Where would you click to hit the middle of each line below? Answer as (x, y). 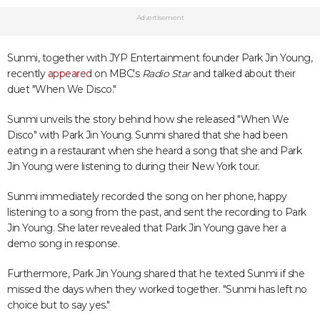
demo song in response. (63, 244)
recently (27, 74)
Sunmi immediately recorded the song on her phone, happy (147, 196)
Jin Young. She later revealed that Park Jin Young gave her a (146, 228)
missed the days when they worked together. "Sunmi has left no (157, 289)
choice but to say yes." (59, 305)
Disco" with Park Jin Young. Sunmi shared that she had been (147, 135)
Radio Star (166, 74)
